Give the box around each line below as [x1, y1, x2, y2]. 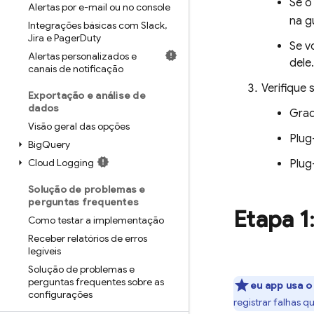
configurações [28, 288, 93, 301]
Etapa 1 [233, 205, 309, 233]
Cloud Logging [28, 156, 94, 169]
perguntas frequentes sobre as [28, 275, 164, 288]
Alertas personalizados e [28, 50, 137, 62]
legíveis [28, 245, 61, 257]
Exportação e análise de [28, 89, 146, 102]
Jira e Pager [28, 32, 80, 44]
